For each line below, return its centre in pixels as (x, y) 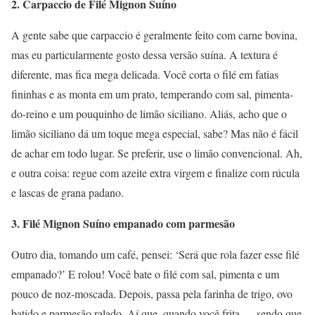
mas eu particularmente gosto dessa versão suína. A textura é (144, 55)
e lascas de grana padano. (67, 193)
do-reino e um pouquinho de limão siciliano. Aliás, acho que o (149, 114)
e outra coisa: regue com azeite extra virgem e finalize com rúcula (155, 173)
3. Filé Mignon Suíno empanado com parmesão (123, 224)
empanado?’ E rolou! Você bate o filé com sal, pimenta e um (145, 274)
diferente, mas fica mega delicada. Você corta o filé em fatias (145, 75)
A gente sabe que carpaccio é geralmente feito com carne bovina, (154, 35)
